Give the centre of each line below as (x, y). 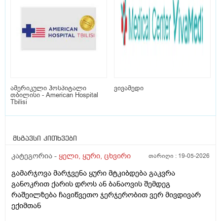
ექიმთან (26, 206)
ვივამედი (129, 88)
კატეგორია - (35, 156)
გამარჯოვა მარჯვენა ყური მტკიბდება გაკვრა (93, 173)
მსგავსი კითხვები (45, 139)
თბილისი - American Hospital (54, 95)
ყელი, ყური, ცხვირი (95, 156)
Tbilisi (19, 102)
